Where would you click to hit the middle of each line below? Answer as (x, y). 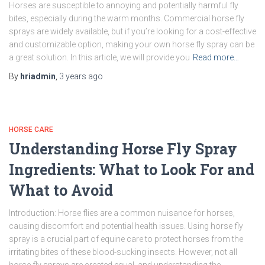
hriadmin (38, 76)
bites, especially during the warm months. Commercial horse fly (127, 18)
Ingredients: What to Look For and (132, 169)
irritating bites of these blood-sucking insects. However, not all (123, 252)
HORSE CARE (31, 130)
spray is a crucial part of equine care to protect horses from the (126, 239)
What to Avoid (61, 190)
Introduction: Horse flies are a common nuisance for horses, (122, 213)
